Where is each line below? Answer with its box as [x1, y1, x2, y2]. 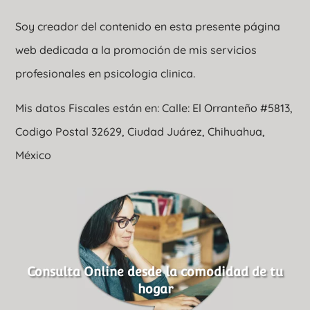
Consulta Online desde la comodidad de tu [27, 264, 283, 279]
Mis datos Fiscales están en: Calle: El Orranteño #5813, [15, 101, 293, 116]
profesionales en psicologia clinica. [15, 66, 196, 81]
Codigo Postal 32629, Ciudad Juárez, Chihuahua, [15, 125, 268, 139]
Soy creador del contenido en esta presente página [15, 19, 281, 34]
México [15, 148, 52, 163]
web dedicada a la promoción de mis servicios [15, 43, 257, 57]
